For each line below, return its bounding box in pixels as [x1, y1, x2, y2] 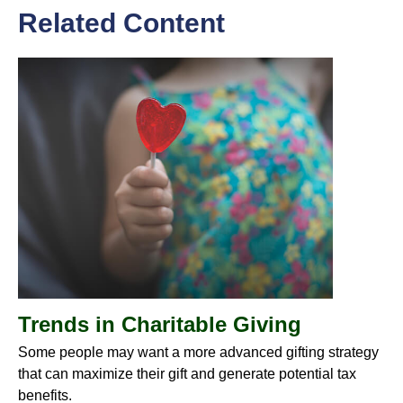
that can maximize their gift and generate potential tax [18, 365, 356, 381]
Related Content [18, 7, 225, 38]
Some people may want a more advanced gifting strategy [18, 344, 379, 360]
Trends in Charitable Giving [18, 311, 301, 336]
